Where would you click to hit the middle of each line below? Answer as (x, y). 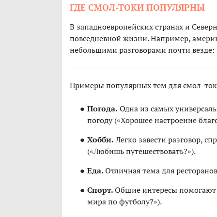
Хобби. (101, 140)
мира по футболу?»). (124, 202)
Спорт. (101, 190)
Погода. (102, 109)
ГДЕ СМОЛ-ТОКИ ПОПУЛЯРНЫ (137, 8)
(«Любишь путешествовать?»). (141, 151)
